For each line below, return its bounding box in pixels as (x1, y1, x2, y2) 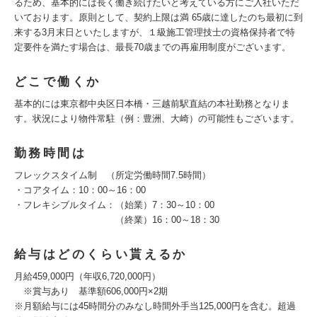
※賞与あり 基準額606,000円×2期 (14, 286, 168, 296)
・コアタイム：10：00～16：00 (14, 185, 146, 195)
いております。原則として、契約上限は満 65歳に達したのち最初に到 (14, 12, 303, 23)
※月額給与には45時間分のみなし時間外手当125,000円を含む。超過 (14, 301, 296, 311)
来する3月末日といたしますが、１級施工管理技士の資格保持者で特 (14, 27, 295, 38)
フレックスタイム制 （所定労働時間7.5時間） (14, 170, 211, 180)
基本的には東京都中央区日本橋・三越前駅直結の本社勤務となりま (14, 98, 290, 109)
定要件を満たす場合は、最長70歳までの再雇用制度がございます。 (14, 42, 291, 52)
